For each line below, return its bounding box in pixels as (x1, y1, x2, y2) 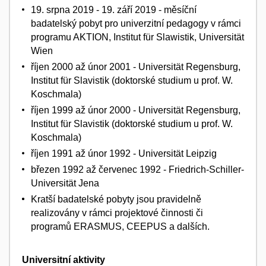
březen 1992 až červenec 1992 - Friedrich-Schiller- (31, 164, 244, 175)
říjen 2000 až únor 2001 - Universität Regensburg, (31, 61, 240, 72)
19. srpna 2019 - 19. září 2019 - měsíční (31, 4, 197, 15)
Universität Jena (31, 178, 99, 188)
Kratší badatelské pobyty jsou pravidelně (31, 194, 201, 204)
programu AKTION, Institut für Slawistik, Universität (31, 31, 244, 42)
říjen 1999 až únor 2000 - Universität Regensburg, (31, 104, 240, 115)
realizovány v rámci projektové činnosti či (31, 207, 203, 218)
